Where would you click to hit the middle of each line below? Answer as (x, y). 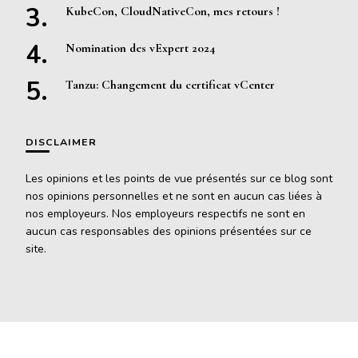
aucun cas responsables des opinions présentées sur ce (169, 232)
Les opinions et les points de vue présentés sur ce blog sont (179, 179)
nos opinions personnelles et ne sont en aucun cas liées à (174, 197)
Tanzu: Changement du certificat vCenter (170, 85)
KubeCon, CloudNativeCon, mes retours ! (173, 12)
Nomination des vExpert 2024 (140, 48)
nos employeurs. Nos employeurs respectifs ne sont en (165, 214)
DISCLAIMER (61, 142)
